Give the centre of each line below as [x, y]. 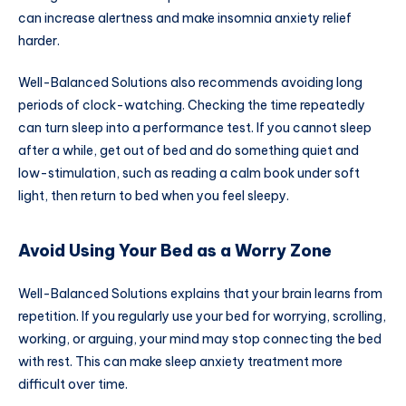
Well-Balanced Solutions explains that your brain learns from [200, 293]
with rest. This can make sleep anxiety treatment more [180, 361]
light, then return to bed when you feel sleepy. [154, 195]
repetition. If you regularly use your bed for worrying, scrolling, [202, 316]
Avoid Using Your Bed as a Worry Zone [175, 250]
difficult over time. [73, 384]
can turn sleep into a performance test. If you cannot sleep [195, 127]
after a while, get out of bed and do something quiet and [188, 150]
